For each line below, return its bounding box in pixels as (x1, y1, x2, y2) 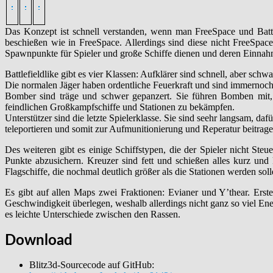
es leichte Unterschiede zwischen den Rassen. (5, 209, 180, 220)
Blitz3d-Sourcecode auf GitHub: (29, 259, 154, 270)
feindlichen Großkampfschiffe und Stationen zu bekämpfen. (5, 102, 235, 113)
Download (5, 233, 73, 248)
